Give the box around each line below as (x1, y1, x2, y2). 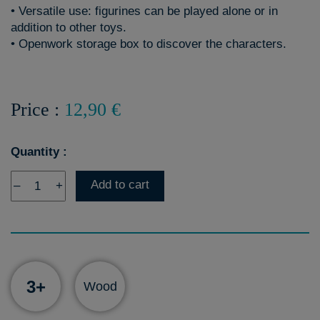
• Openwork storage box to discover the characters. (11, 37, 286, 51)
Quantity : (11, 145, 67, 159)
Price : (11, 99, 64, 120)
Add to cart (91, 178, 149, 191)
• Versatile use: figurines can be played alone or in (11, 4, 278, 18)
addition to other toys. (11, 21, 126, 34)
